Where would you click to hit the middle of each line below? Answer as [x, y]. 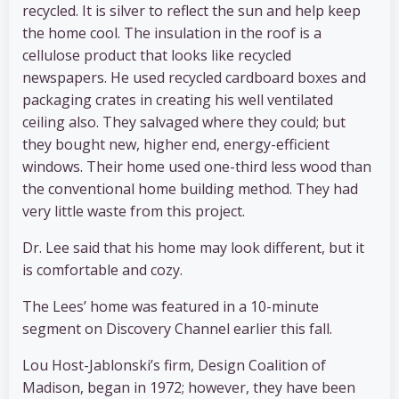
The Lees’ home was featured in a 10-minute [171, 307]
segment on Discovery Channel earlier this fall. [177, 329]
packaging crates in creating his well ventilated [178, 100]
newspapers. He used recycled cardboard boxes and [194, 78]
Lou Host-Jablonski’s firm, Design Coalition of [174, 366]
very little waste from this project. [134, 212]
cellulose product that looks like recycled [157, 56]
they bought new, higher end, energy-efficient [176, 145]
